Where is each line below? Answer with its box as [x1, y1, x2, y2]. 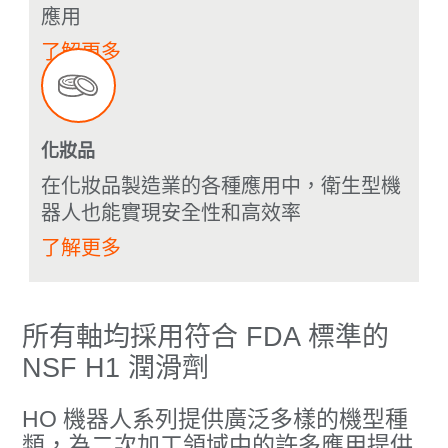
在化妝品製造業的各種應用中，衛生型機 [40, 175, 401, 198]
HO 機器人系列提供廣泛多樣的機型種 [22, 406, 409, 433]
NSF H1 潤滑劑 [22, 353, 210, 384]
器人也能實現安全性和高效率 [40, 202, 301, 225]
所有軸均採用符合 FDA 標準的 [22, 322, 390, 353]
